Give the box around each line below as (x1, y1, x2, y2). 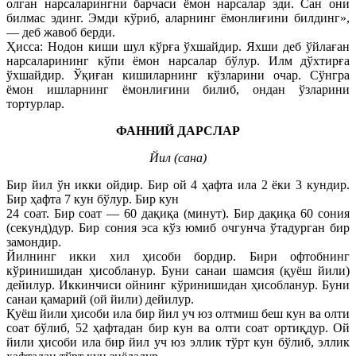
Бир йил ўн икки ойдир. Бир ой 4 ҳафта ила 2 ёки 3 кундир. (6, 177, 350, 192)
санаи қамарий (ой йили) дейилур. (6, 292, 194, 306)
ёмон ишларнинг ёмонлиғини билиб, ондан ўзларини (6, 82, 350, 96)
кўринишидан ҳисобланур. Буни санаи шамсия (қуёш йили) (6, 263, 350, 277)
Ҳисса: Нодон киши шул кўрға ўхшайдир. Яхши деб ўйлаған (6, 39, 350, 53)
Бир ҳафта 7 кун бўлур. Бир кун (6, 192, 179, 206)
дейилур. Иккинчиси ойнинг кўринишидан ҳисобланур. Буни (6, 277, 350, 292)
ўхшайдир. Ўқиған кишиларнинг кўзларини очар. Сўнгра (6, 68, 350, 82)
